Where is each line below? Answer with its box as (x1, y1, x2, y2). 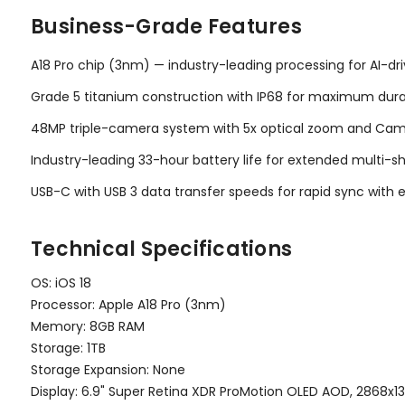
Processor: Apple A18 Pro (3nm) (31, 295, 226, 314)
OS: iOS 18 (31, 273, 91, 292)
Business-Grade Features (31, 12, 302, 41)
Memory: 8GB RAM (31, 316, 145, 335)
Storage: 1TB (31, 338, 106, 357)
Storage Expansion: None (31, 360, 185, 379)
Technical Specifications (31, 234, 292, 263)
